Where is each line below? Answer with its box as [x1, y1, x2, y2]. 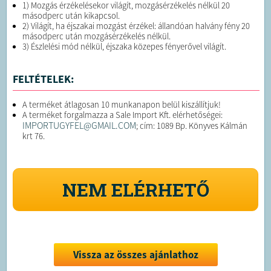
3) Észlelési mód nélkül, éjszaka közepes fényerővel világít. [22, 41, 226, 53]
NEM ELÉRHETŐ [62, 178, 209, 202]
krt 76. [22, 131, 45, 142]
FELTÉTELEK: [13, 72, 74, 87]
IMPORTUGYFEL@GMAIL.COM [22, 119, 136, 132]
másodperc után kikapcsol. [22, 10, 120, 22]
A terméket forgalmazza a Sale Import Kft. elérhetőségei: [22, 109, 223, 121]
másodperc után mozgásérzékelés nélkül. [22, 31, 171, 42]
